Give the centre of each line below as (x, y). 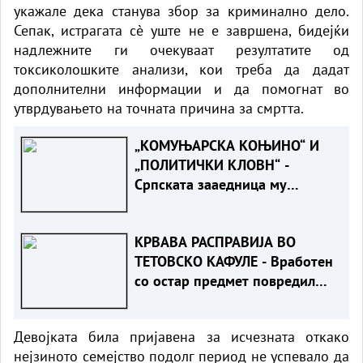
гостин (156, 300)
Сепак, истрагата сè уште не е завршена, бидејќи (181, 30)
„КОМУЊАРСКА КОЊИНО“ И (226, 145)
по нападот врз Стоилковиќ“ (226, 223)
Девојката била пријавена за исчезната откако (181, 336)
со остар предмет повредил (224, 280)
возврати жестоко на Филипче (233, 203)
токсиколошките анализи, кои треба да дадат (181, 69)
